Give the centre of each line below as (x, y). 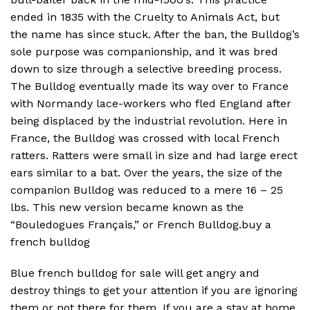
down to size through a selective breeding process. (146, 69)
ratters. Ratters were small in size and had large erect (154, 155)
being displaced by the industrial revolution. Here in (149, 120)
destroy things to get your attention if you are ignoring (154, 291)
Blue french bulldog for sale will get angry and (135, 273)
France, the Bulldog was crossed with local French (145, 138)
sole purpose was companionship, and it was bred (144, 51)
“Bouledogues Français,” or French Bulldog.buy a (141, 224)
